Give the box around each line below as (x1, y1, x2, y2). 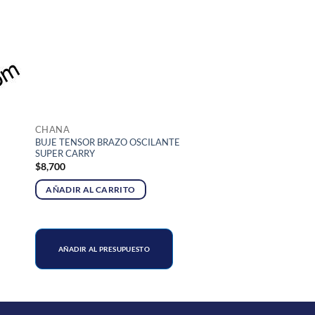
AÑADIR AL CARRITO (46, 185, 136, 195)
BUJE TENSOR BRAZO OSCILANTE (34, 136, 180, 148)
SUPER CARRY (34, 148, 95, 160)
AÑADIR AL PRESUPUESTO (58, 245, 150, 254)
